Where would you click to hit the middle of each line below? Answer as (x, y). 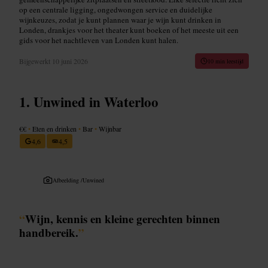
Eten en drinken (54, 128)
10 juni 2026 (70, 61)
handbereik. (49, 232)
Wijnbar (109, 128)
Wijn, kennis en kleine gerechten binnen (123, 218)
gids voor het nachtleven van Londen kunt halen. (99, 40)
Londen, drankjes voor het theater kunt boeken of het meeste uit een (129, 30)
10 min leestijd (226, 61)
